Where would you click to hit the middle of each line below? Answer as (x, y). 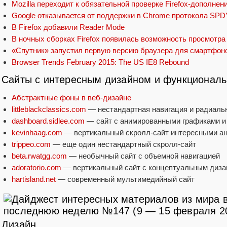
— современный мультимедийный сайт (125, 179)
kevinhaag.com (37, 133)
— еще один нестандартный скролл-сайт (123, 144)
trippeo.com (31, 144)
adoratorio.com (36, 168)
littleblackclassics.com (49, 109)
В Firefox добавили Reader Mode (68, 27)
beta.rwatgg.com (39, 156)
